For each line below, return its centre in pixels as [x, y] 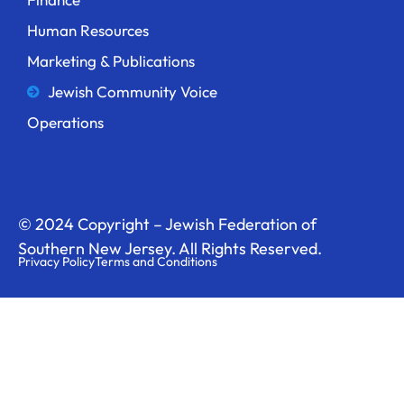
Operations [65, 123]
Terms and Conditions [156, 262]
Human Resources [88, 31]
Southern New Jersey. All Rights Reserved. [170, 249]
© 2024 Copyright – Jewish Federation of [167, 225]
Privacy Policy [56, 262]
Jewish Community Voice [132, 92]
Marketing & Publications [111, 61]
